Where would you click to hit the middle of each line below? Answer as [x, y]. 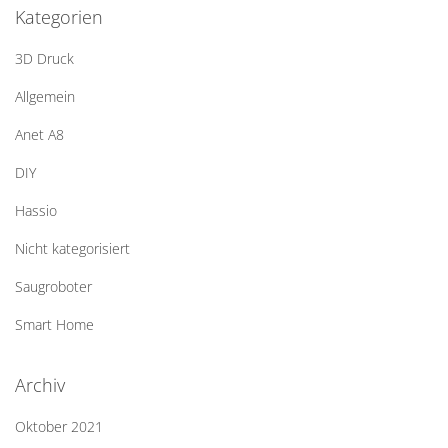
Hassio [36, 210]
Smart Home [54, 324]
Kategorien [59, 17]
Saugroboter [53, 286]
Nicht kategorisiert [72, 248]
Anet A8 [39, 134]
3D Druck [44, 58]
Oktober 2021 [59, 426]
